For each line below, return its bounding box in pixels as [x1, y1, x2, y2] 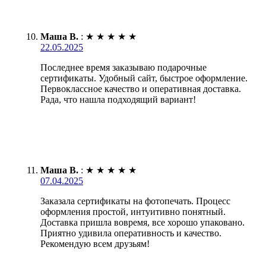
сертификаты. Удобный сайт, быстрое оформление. [40, 72, 248, 83]
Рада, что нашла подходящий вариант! [40, 94, 196, 104]
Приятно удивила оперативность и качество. [40, 227, 221, 238]
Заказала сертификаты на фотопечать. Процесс [40, 195, 230, 206]
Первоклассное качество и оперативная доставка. [40, 83, 241, 94]
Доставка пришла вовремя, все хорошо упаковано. [40, 217, 245, 227]
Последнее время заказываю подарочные [40, 62, 207, 72]
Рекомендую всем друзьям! [40, 238, 150, 249]
